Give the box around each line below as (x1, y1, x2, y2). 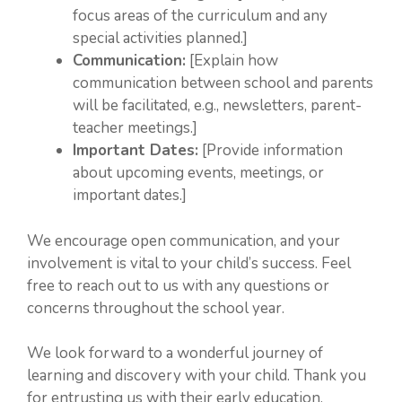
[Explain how (186, 50, 278, 71)
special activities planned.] (73, 28, 248, 48)
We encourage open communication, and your (27, 230, 340, 251)
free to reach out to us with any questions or (27, 275, 329, 296)
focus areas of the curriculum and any (73, 5, 328, 26)
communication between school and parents (73, 73, 373, 93)
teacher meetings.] (73, 118, 197, 138)
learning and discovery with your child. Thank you (27, 365, 366, 386)
